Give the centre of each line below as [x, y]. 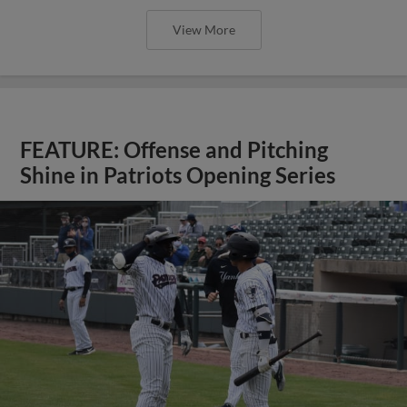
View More [203, 30]
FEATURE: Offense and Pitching [174, 150]
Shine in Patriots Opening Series [180, 175]
